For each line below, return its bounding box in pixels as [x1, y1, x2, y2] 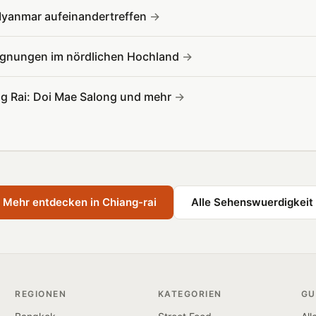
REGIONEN [15, 288, 67, 299]
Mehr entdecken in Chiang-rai [2, 195, 157, 209]
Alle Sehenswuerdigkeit [190, 195, 313, 209]
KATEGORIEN [157, 288, 222, 299]
